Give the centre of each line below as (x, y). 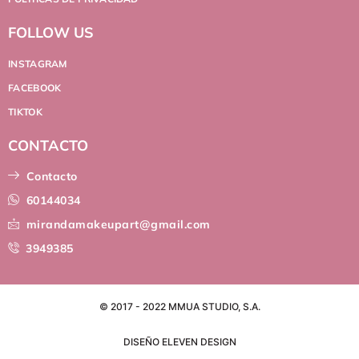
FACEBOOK (35, 87)
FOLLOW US (51, 32)
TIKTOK (25, 111)
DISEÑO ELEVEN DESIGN (179, 341)
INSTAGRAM (38, 63)
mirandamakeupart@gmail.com (118, 225)
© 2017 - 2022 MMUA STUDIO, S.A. (179, 307)
